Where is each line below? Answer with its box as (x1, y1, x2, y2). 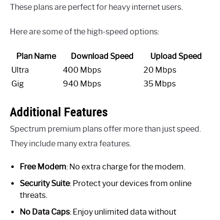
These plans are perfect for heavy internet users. (10, 2, 183, 12)
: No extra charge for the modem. (66, 162, 185, 171)
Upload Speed (150, 51, 202, 61)
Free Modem (20, 162, 66, 171)
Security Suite (20, 178, 70, 188)
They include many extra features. (10, 138, 131, 148)
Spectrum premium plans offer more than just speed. (10, 124, 201, 134)
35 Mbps (143, 79, 176, 88)
